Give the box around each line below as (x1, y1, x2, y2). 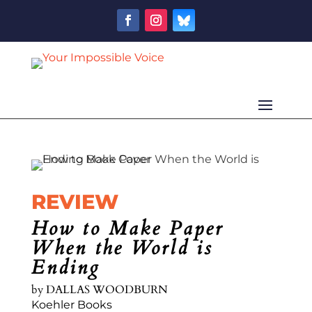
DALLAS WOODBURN (45, 281, 168, 297)
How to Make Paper (31, 214, 224, 242)
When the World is (31, 234, 213, 261)
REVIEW (31, 189, 118, 214)
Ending (31, 253, 100, 281)
